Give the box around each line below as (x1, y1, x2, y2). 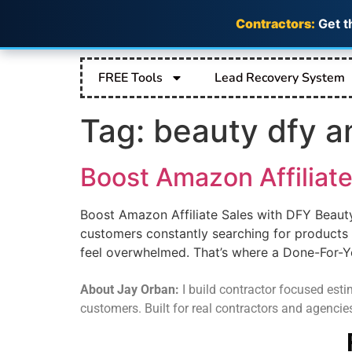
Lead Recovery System (214, 69, 345, 86)
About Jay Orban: (80, 282, 179, 298)
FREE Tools (98, 69, 163, 86)
